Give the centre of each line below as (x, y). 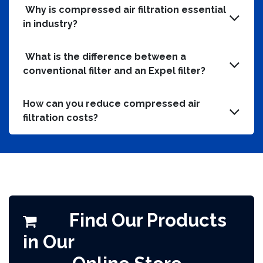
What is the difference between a (104, 57)
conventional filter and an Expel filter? (114, 71)
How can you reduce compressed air (112, 104)
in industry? (50, 24)
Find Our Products (131, 220)
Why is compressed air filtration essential (124, 10)
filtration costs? (62, 118)
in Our (51, 242)
